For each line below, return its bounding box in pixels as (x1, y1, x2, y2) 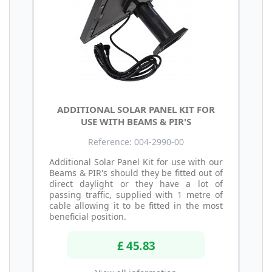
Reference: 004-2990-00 (88, 135, 184, 148)
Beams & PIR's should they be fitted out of (49, 166, 223, 178)
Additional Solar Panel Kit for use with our (49, 155, 223, 168)
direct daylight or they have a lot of (49, 177, 223, 189)
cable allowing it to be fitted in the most (49, 199, 223, 211)
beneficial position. (49, 210, 134, 222)
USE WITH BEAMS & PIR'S (81, 115, 191, 127)
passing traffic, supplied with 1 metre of (49, 188, 223, 200)
